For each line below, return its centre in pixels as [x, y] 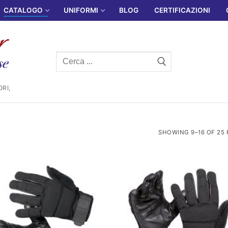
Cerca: [69, 57]
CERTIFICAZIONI [182, 10]
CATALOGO [23, 10]
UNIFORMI [81, 10]
